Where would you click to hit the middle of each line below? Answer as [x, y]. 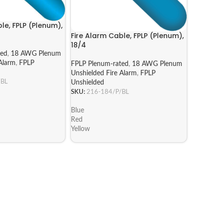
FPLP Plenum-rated [100, 64]
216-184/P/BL [108, 92]
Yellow [81, 129]
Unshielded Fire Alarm [104, 74]
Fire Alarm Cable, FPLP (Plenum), [128, 36]
